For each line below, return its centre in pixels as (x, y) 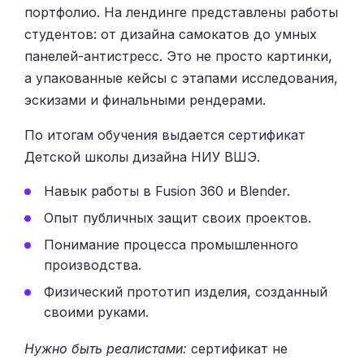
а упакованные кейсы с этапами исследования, (181, 78)
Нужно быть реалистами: (106, 349)
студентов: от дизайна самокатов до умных (171, 34)
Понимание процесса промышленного (171, 244)
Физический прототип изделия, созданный (186, 291)
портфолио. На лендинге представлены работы (181, 12)
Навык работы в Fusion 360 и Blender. (167, 191)
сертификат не (237, 349)
